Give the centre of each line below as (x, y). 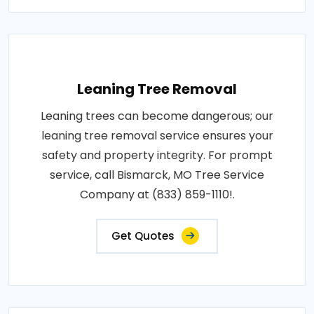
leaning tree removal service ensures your (157, 136)
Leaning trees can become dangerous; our (157, 116)
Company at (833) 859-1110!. (157, 195)
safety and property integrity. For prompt (157, 156)
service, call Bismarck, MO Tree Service (157, 175)
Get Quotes (143, 236)
